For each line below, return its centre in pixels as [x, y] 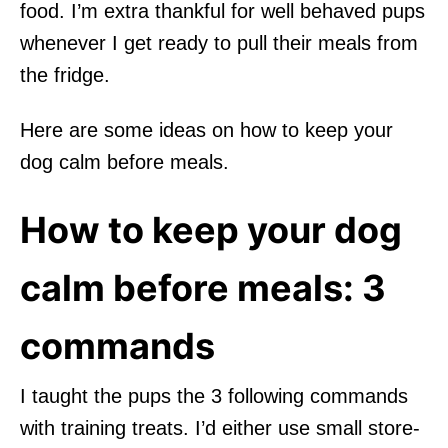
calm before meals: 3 [203, 287]
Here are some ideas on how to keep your [206, 129]
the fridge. [65, 74]
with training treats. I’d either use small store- [220, 427]
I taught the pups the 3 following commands [214, 395]
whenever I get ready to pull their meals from [219, 42]
